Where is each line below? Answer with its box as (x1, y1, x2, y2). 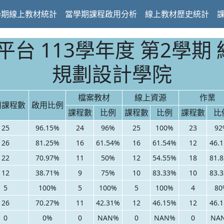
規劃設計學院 (51, 60, 172, 87)
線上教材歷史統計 (145, 8, 209, 19)
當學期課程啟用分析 (65, 8, 137, 19)
